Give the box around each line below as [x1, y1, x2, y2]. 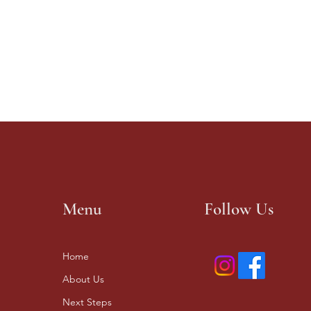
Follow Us [204, 199, 274, 219]
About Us [62, 273, 104, 285]
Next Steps [62, 296, 112, 308]
